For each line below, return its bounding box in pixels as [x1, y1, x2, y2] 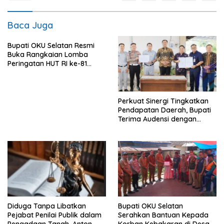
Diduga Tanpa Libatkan [7, 201, 86, 210]
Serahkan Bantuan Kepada [118, 210, 208, 219]
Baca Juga [7, 19, 53, 31]
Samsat [118, 123, 143, 132]
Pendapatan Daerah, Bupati [118, 105, 211, 114]
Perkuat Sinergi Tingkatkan [118, 96, 208, 105]
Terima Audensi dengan [118, 114, 196, 123]
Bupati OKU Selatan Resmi [7, 41, 94, 50]
